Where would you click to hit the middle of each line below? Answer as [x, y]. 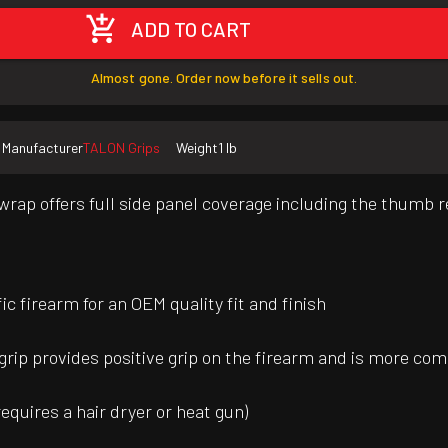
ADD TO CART [191, 29]
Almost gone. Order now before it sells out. [224, 78]
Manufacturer [42, 148]
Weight [197, 148]
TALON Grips [121, 148]
